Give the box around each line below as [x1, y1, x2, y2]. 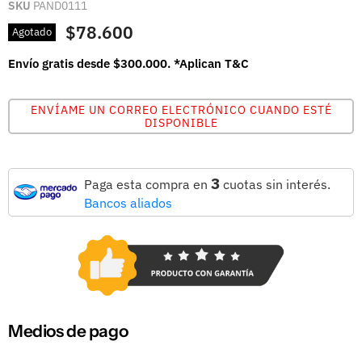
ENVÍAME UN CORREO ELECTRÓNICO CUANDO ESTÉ [30, 102, 332, 117]
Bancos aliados [84, 194, 172, 211]
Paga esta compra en [84, 175, 211, 192]
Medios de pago [8, 321, 128, 342]
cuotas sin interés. [220, 175, 330, 192]
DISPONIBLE [144, 115, 218, 130]
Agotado [12, 25, 52, 40]
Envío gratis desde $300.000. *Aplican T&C [8, 55, 249, 71]
